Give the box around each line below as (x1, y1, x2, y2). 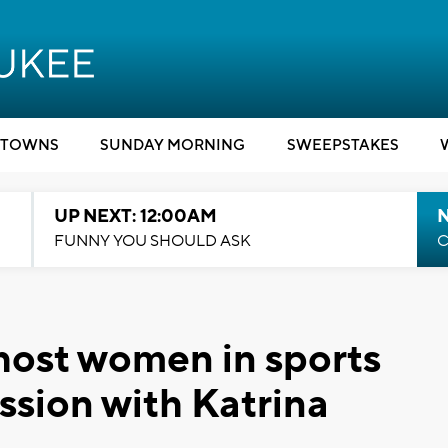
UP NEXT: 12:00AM (53, 205, 217, 228)
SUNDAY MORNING (100, 136, 245, 155)
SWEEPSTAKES (286, 136, 399, 155)
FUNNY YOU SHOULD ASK (53, 231, 251, 251)
